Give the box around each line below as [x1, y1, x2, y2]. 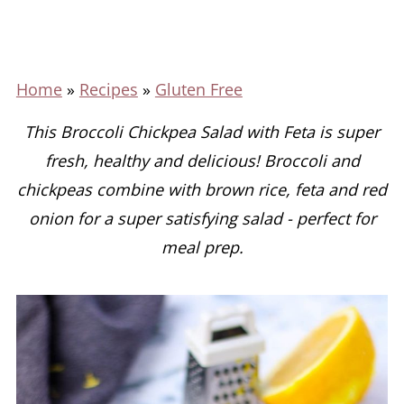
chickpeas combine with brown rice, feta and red [17, 179, 387, 200]
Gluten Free [154, 78, 243, 100]
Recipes [78, 78, 138, 100]
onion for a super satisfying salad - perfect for [28, 207, 376, 229]
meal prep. [161, 236, 243, 258]
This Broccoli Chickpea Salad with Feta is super [24, 121, 380, 142]
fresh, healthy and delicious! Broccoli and [44, 150, 360, 171]
